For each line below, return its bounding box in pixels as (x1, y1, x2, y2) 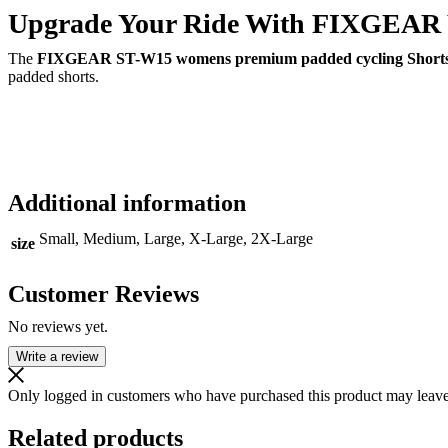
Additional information (8, 190, 246, 217)
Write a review (16, 349, 98, 365)
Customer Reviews (8, 281, 199, 308)
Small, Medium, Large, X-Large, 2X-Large (39, 230, 313, 248)
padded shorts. (8, 68, 99, 86)
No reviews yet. (8, 318, 108, 336)
